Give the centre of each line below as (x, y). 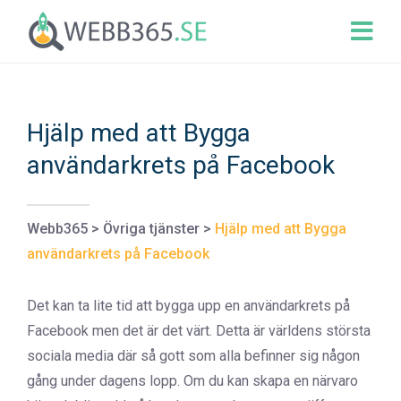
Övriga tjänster (151, 229)
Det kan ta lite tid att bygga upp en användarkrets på (188, 306)
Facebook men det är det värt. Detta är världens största (199, 331)
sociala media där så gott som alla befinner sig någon (193, 356)
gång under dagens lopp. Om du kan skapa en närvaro (192, 381)
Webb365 (57, 229)
